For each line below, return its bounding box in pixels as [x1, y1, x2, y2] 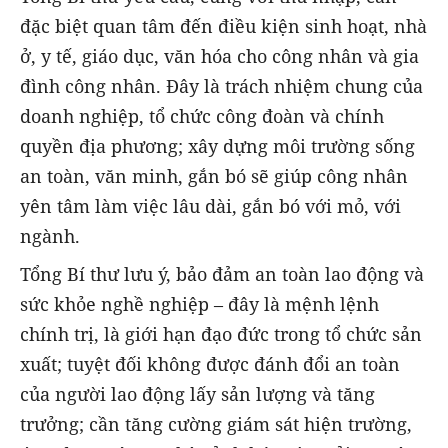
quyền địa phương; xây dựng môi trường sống [20, 133, 415, 158]
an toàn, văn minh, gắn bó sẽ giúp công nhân [20, 163, 408, 188]
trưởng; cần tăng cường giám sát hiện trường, [20, 412, 412, 436]
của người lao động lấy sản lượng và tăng [20, 382, 375, 406]
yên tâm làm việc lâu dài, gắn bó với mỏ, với [20, 193, 401, 218]
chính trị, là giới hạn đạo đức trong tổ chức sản [20, 322, 422, 346]
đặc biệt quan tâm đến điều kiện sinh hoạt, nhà [20, 13, 427, 38]
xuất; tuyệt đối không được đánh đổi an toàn [20, 352, 400, 376]
